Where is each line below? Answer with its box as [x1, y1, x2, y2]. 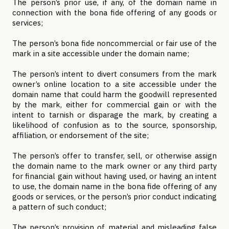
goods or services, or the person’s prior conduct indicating [12, 192, 217, 201]
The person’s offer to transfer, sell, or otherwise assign [12, 151, 217, 161]
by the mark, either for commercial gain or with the [12, 100, 217, 109]
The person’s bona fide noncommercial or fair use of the [12, 38, 217, 48]
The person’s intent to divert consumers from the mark [12, 69, 217, 79]
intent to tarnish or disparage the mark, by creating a [12, 110, 217, 120]
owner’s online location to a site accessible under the [12, 79, 217, 89]
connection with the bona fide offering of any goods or [12, 8, 217, 17]
